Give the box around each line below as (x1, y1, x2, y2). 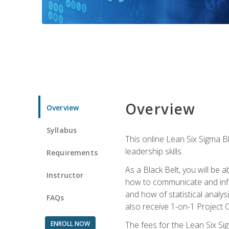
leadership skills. (125, 145, 183, 157)
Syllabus (47, 125, 77, 135)
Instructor (47, 170, 84, 180)
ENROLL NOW (50, 219, 90, 228)
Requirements (47, 147, 98, 157)
